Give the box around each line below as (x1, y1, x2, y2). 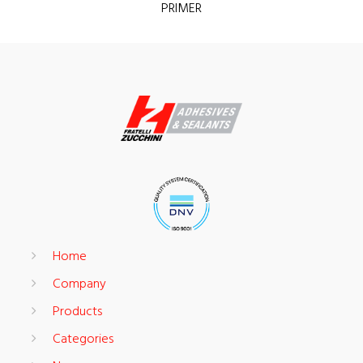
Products (53, 301, 102, 323)
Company (53, 274, 106, 296)
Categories (53, 329, 113, 351)
